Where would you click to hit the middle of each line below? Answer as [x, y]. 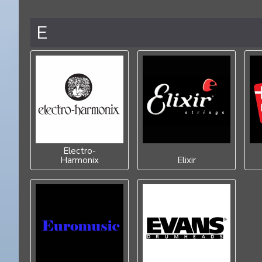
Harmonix [80, 160]
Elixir [187, 160]
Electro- [80, 151]
